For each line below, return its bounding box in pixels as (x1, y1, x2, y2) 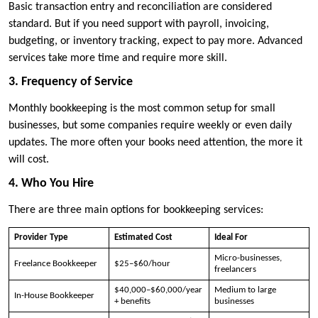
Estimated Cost (114, 232, 172, 242)
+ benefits (114, 296, 150, 306)
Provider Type (13, 232, 68, 242)
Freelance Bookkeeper (13, 258, 97, 268)
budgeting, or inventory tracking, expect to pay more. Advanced (9, 35, 302, 47)
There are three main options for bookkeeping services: (9, 204, 263, 216)
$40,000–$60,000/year (114, 285, 202, 295)
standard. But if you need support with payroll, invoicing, (9, 18, 269, 30)
